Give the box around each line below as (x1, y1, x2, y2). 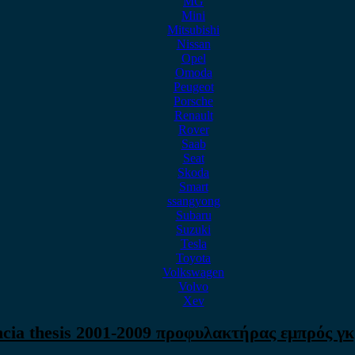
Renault (174, 109, 213, 122)
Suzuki (176, 223, 211, 236)
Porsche (174, 94, 213, 108)
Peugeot (173, 80, 214, 94)
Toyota (176, 251, 211, 265)
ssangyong (166, 194, 220, 208)
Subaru (175, 208, 212, 222)
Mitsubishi (167, 23, 219, 36)
